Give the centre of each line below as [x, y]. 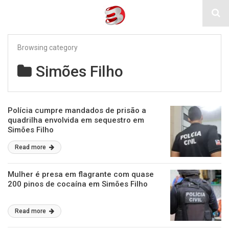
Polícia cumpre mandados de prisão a [77, 110]
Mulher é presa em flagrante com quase [81, 174]
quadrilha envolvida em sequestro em [76, 120]
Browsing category [48, 48]
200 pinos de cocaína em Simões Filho [78, 184]
